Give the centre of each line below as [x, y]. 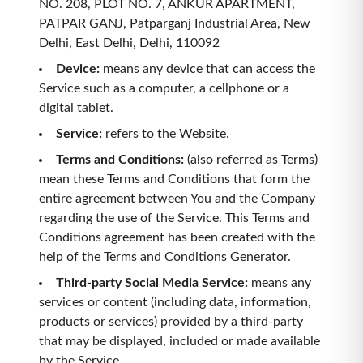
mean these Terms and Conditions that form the [174, 179]
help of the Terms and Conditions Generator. [165, 257]
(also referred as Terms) [252, 160]
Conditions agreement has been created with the [177, 237]
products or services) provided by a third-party [171, 322]
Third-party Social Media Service [150, 283]
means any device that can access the [209, 69]
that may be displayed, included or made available [179, 341]
